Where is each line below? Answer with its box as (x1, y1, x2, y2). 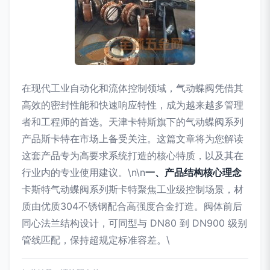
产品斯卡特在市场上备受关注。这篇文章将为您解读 (22, 133, 243, 145)
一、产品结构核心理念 (145, 166, 242, 178)
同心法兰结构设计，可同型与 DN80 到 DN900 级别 (22, 217, 247, 229)
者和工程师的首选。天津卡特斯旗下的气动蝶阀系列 (22, 116, 243, 128)
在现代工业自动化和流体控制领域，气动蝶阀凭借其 (22, 82, 243, 94)
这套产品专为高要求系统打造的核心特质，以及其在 (22, 149, 243, 162)
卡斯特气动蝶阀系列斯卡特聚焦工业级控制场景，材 (22, 183, 243, 195)
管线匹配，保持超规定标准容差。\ (22, 234, 170, 246)
